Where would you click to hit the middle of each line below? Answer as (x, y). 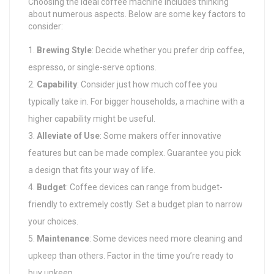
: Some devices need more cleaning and (166, 239)
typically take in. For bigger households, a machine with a (136, 102)
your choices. (53, 222)
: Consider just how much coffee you (147, 85)
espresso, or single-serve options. (92, 68)
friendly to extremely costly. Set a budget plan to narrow (135, 205)
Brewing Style (64, 50)
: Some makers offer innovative (161, 136)
